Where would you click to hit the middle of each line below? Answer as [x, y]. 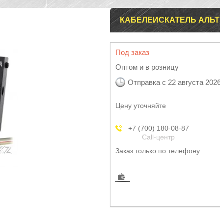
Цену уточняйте [141, 106]
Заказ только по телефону [158, 151]
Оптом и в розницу [147, 67]
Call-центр [158, 137]
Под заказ [132, 52]
